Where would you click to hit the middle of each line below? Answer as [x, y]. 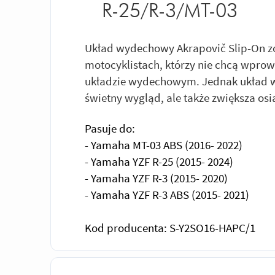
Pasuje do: [110, 128]
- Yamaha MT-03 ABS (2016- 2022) [164, 145]
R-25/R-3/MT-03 [170, 11]
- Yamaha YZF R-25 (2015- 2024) [159, 161]
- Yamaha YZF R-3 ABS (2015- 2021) [167, 194]
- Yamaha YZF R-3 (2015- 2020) [156, 178]
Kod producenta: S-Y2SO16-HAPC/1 [170, 227]
